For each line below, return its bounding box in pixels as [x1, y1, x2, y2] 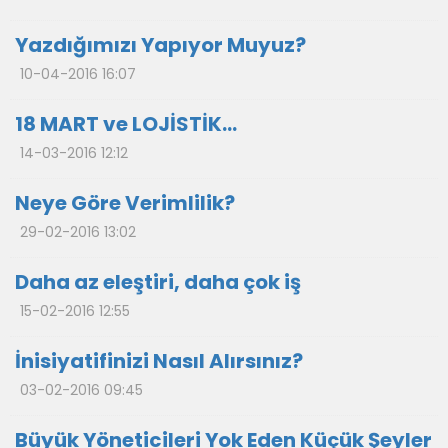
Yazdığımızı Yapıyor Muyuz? [15, 31, 306, 59]
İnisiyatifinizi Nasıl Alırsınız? [15, 347, 303, 375]
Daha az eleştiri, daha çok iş [15, 268, 301, 296]
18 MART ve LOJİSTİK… [15, 110, 237, 138]
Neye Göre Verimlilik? [15, 189, 235, 217]
